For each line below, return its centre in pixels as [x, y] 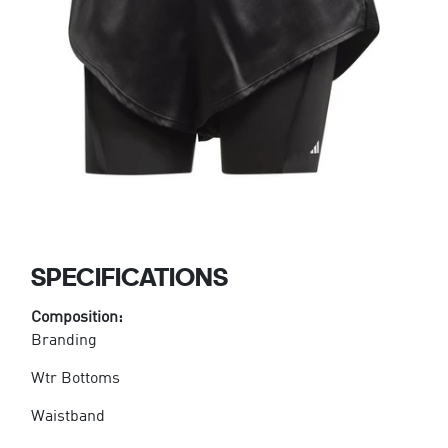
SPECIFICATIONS [129, 276]
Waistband [67, 416]
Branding [63, 340]
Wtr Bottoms [75, 378]
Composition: [76, 317]
